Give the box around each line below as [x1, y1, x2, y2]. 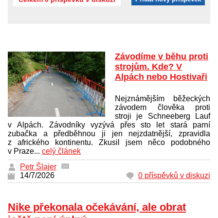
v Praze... [8, 147, 42, 156]
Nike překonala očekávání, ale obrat [8, 201, 186, 214]
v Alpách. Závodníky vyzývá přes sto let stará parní [8, 121, 210, 129]
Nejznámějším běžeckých [115, 94, 210, 103]
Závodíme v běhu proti [115, 52, 208, 62]
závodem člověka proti [115, 103, 210, 112]
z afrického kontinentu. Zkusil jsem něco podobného [8, 138, 210, 147]
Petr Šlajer [20, 163, 56, 171]
